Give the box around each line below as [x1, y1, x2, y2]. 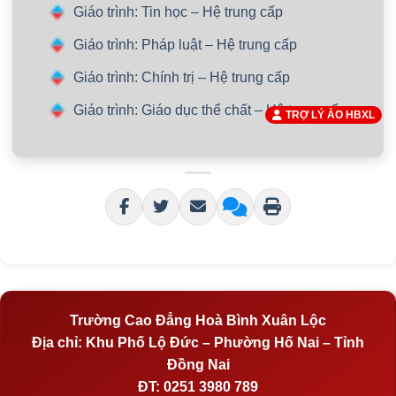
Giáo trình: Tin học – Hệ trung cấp [72, 4, 283, 20]
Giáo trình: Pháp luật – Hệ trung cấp [72, 37, 297, 53]
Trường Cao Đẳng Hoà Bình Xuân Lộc [70, 312, 326, 328]
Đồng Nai [166, 356, 230, 372]
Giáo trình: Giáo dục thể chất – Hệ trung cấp [72, 103, 346, 118]
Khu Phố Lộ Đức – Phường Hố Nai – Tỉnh [82, 334, 364, 350]
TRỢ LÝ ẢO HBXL [286, 109, 375, 121]
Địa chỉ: [32, 334, 82, 350]
